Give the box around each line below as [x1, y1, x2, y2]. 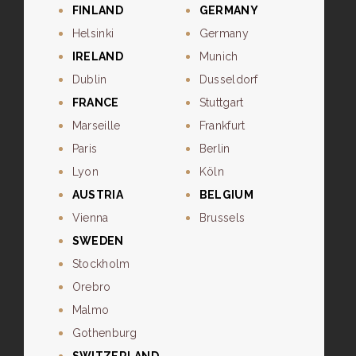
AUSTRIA [72, 188, 123, 202]
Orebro [72, 281, 111, 294]
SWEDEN [72, 234, 124, 248]
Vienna [72, 211, 109, 225]
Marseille [72, 119, 121, 133]
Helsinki [72, 27, 114, 41]
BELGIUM [199, 188, 253, 202]
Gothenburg [72, 327, 137, 340]
